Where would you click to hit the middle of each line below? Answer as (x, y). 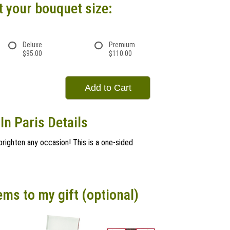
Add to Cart (108, 88)
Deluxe (32, 45)
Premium (122, 45)
